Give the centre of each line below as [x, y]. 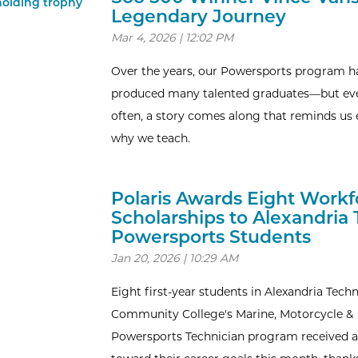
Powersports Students [211, 237]
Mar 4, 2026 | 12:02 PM [172, 38]
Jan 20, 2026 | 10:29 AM [174, 258]
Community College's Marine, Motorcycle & [232, 314]
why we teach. [150, 138]
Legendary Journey [198, 16]
